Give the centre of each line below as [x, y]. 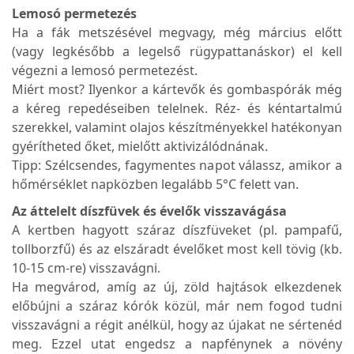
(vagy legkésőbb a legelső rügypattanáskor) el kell [177, 52]
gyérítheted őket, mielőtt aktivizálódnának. [140, 147]
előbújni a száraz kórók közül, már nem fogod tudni [177, 306]
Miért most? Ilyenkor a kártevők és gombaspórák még [177, 90]
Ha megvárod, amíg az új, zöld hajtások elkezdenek [177, 287]
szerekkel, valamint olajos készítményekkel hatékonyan [177, 128]
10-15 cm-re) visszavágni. [86, 268]
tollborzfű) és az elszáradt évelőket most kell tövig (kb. [177, 249]
